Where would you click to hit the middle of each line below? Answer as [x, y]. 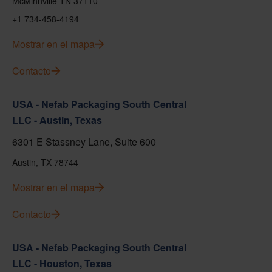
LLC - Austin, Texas [57, 120]
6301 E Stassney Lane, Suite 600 [84, 142]
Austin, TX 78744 [45, 162]
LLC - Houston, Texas [62, 263]
